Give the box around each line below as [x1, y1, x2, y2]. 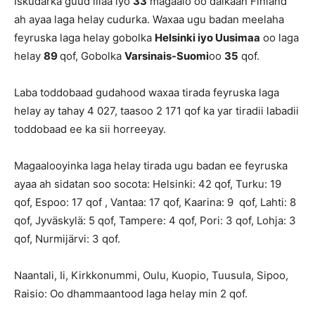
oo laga [260, 31, 299, 45]
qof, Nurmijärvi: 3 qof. [14, 232, 120, 246]
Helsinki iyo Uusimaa [155, 31, 260, 45]
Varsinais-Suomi [124, 49, 209, 63]
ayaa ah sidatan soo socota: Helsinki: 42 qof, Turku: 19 [14, 177, 281, 191]
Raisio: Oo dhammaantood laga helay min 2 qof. [14, 287, 247, 301]
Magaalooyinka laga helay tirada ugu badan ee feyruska [14, 159, 288, 173]
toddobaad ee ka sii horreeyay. [14, 122, 166, 136]
